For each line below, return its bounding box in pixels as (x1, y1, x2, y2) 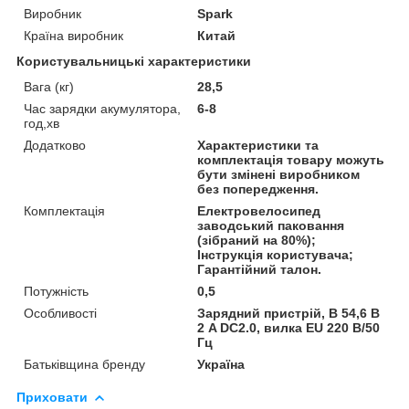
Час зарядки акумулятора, (24, 100, 181, 116)
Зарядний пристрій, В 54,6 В (197, 305, 381, 320)
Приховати (16, 389, 88, 404)
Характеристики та (197, 137, 320, 152)
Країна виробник (24, 27, 123, 43)
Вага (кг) (24, 79, 74, 94)
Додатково (24, 137, 86, 152)
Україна (197, 356, 246, 372)
